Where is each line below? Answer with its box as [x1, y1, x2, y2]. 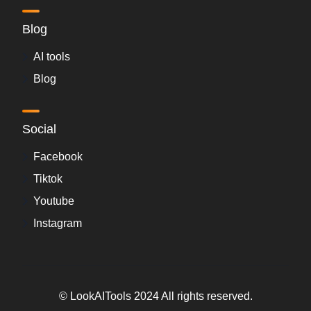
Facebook [33, 151, 83, 163]
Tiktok [33, 173, 62, 185]
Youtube [33, 195, 74, 208]
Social [22, 122, 56, 137]
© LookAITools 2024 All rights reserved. [58, 290, 253, 303]
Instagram [33, 217, 82, 230]
